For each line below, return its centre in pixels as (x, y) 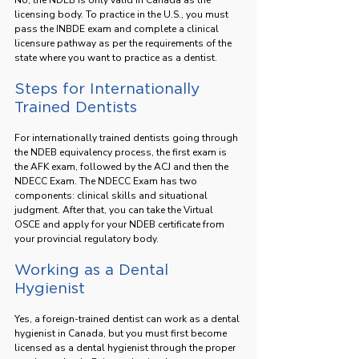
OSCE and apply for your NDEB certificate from (121, 224)
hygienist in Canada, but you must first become (122, 333)
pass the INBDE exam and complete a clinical (118, 28)
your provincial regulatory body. (87, 238)
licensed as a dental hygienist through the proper (126, 347)
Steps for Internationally (109, 88)
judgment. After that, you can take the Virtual (115, 210)
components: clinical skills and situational (112, 195)
